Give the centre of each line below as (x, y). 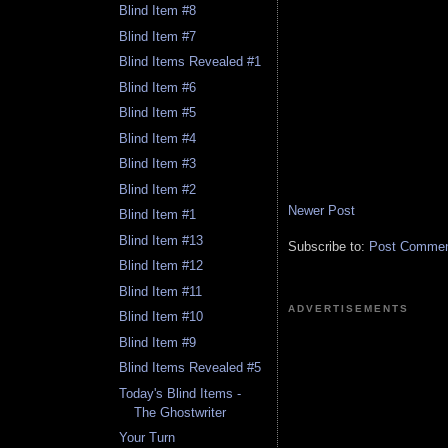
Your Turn (147, 438)
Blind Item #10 (161, 317)
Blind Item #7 (158, 36)
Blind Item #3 (158, 164)
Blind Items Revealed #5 (190, 368)
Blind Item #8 (158, 11)
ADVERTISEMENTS (349, 309)
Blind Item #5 (158, 113)
